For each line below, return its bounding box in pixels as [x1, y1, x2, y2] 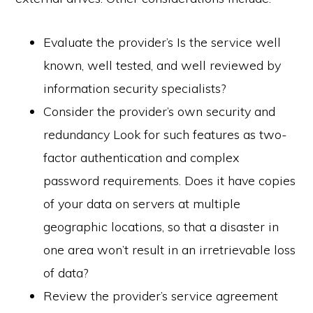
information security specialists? [43, 80, 226, 96]
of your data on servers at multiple [43, 196, 241, 212]
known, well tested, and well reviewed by [43, 57, 282, 73]
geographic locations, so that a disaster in [43, 219, 279, 235]
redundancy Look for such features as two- [43, 126, 288, 143]
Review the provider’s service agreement [43, 288, 279, 304]
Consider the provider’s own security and [43, 103, 276, 119]
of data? [43, 265, 89, 281]
